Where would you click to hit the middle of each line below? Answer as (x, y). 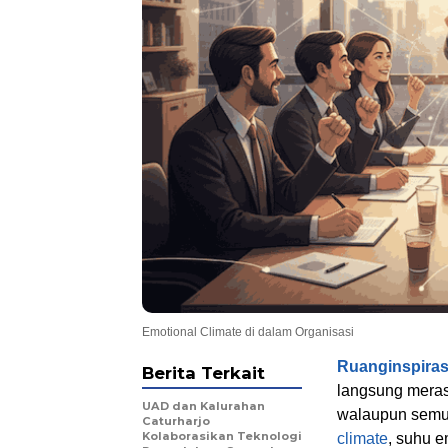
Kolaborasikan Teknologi (222, 435)
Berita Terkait (203, 372)
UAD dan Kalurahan (203, 405)
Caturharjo (176, 420)
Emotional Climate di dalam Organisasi (248, 331)
